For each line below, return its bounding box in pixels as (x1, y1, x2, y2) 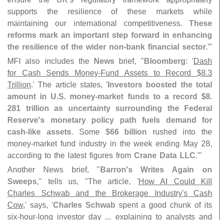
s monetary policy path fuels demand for (40, 115, 212, 125)
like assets (28, 127, 71, 137)
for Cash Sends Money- (7, 68, 101, 78)
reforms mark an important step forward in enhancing (7, 30, 212, 40)
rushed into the (147, 127, 213, 137)
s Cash (183, 189, 212, 198)
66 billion (110, 127, 147, 137)
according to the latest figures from (7, 151, 134, 160)
